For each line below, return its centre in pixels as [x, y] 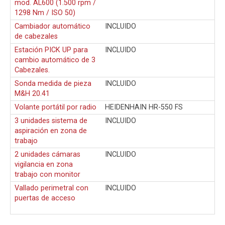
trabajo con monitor [47, 174]
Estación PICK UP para [51, 50]
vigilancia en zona [44, 164]
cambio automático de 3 [55, 60]
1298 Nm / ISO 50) [45, 13]
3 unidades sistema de [51, 121]
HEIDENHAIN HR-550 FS [144, 107]
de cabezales [36, 36]
